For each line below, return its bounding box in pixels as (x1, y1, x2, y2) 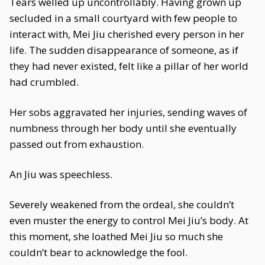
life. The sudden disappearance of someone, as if (9, 43, 238, 57)
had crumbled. (9, 75, 79, 89)
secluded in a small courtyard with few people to (9, 11, 237, 25)
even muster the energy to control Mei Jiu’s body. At (9, 214, 248, 227)
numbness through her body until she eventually (9, 121, 237, 135)
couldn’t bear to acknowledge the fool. (9, 245, 188, 259)
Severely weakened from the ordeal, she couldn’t (9, 198, 234, 211)
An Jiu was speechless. (9, 167, 112, 181)
